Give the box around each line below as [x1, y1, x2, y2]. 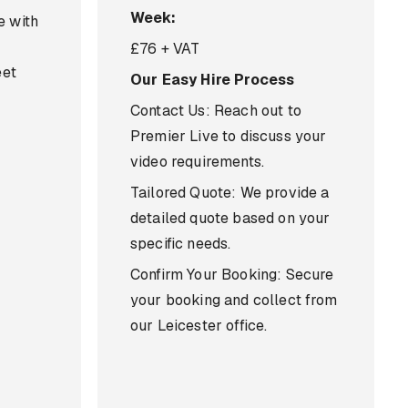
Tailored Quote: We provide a [130, 183, 330, 202]
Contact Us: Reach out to [130, 101, 301, 120]
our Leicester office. [130, 316, 268, 335]
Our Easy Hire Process [130, 70, 295, 89]
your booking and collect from [130, 291, 338, 310]
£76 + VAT [130, 39, 200, 58]
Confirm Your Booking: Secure [130, 265, 334, 284]
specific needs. [130, 234, 231, 253]
